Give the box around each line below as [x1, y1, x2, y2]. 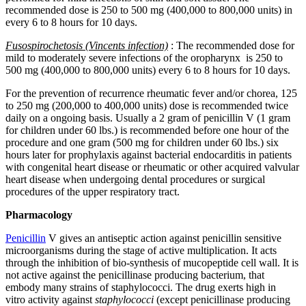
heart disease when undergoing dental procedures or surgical [5, 173, 265, 186]
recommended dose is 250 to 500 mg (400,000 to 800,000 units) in [5, 4, 292, 16]
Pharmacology [5, 209, 72, 221]
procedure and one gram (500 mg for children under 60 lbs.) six [5, 137, 279, 149]
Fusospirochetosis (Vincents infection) [5, 40, 168, 52]
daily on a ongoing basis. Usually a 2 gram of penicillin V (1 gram [5, 112, 290, 124]
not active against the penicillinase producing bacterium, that [5, 269, 264, 281]
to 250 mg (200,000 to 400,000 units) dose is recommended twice [5, 100, 288, 112]
